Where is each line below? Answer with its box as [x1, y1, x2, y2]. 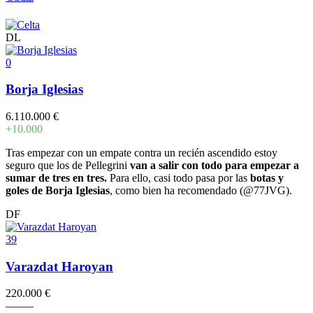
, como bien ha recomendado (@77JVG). [110, 184, 292, 196]
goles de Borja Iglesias [6, 184, 110, 196]
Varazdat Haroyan [6, 259, 113, 274]
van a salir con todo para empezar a [130, 159, 299, 171]
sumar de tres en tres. [6, 171, 110, 184]
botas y [250, 171, 284, 184]
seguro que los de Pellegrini [6, 159, 130, 171]
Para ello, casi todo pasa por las [110, 171, 250, 184]
